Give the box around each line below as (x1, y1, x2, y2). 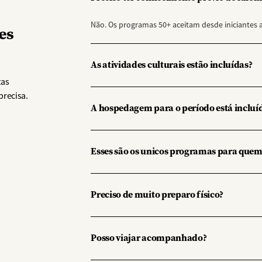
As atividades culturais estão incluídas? (91, 58, 253, 71)
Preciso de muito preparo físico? (91, 188, 224, 201)
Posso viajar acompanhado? (91, 232, 207, 244)
